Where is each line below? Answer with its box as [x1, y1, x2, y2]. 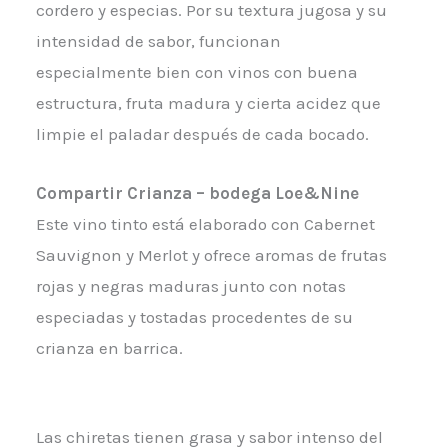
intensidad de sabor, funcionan [35, 31, 281, 52]
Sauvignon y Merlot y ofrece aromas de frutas [35, 244, 387, 265]
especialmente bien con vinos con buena [35, 62, 358, 83]
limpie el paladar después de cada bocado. [35, 124, 369, 145]
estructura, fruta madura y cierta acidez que [35, 93, 381, 114]
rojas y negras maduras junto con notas [35, 275, 346, 296]
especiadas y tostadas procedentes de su [35, 306, 353, 327]
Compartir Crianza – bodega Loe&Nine [35, 182, 359, 203]
